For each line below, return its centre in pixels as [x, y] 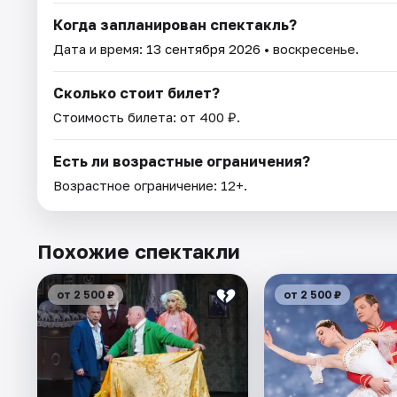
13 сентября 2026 [203, 48]
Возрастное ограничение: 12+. [150, 185]
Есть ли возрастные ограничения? [182, 161]
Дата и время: [100, 48]
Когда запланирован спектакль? [175, 24]
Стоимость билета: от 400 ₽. [147, 117]
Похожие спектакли [139, 251]
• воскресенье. [310, 48]
